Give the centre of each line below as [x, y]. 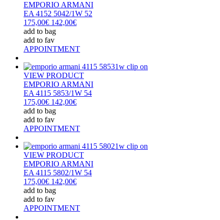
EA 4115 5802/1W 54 [58, 172]
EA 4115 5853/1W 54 [58, 93]
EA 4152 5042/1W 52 [58, 13]
